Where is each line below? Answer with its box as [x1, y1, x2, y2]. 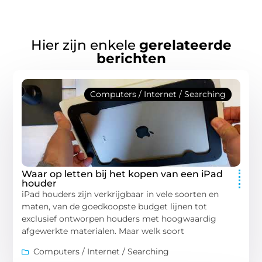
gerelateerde [139, 36, 232, 53]
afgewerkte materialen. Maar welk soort [22, 225, 185, 236]
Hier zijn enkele [30, 36, 139, 53]
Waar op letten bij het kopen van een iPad [22, 168, 223, 180]
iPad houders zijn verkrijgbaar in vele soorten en [22, 188, 219, 199]
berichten [96, 50, 166, 67]
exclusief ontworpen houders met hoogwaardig [22, 213, 217, 224]
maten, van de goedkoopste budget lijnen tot [22, 201, 208, 212]
